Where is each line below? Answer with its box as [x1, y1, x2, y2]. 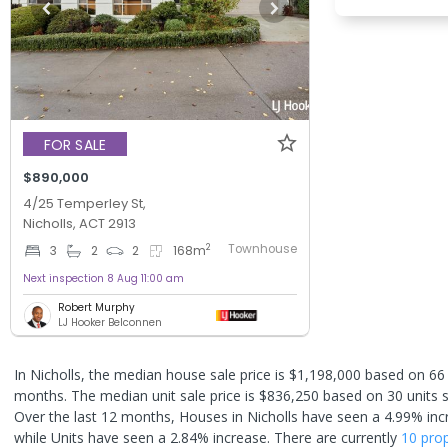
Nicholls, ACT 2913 [23, 214, 136, 233]
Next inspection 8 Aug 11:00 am [23, 271, 184, 286]
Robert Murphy [58, 300, 135, 315]
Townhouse [228, 241, 297, 257]
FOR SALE [44, 134, 106, 155]
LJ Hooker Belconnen [58, 315, 162, 330]
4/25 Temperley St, [23, 194, 146, 213]
